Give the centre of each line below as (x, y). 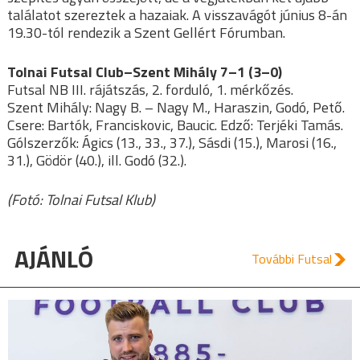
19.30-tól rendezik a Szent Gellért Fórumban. (146, 33)
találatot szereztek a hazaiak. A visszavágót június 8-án (177, 15)
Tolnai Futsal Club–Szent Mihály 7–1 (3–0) (145, 72)
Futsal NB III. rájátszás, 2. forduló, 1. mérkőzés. (150, 90)
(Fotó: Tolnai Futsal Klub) (81, 200)
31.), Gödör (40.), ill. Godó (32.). (97, 161)
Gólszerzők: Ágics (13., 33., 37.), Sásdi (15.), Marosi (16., (172, 143)
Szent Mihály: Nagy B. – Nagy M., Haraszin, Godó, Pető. (176, 108)
